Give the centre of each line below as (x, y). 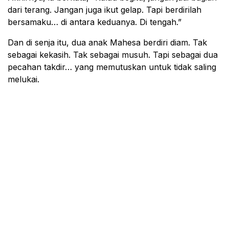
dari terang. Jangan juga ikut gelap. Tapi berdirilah (105, 10)
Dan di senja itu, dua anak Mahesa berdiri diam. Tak (107, 43)
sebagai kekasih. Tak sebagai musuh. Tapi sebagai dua (113, 55)
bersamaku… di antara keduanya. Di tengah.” (95, 22)
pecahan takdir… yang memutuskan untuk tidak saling (112, 67)
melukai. (24, 79)
